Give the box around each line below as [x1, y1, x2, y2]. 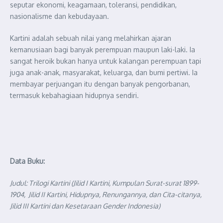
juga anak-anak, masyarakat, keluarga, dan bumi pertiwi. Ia [10, 68, 198, 77]
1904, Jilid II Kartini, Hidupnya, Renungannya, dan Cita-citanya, [10, 190, 202, 199]
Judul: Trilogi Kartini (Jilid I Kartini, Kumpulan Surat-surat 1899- [10, 179, 199, 187]
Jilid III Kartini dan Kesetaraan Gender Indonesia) [10, 202, 160, 210]
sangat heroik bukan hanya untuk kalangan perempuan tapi [10, 57, 201, 65]
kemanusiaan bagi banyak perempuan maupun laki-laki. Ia [10, 45, 195, 54]
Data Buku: [10, 157, 45, 165]
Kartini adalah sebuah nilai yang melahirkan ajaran [10, 34, 171, 42]
